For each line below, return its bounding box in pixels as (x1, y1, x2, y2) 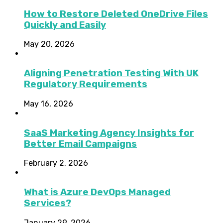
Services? (24, 197, 71, 209)
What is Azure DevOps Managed (24, 186, 171, 198)
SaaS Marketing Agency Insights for (24, 127, 194, 138)
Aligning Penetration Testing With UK (24, 68, 199, 79)
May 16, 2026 (24, 99, 73, 109)
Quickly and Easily (24, 19, 106, 30)
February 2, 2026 (24, 158, 88, 168)
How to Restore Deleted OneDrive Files (24, 8, 208, 19)
